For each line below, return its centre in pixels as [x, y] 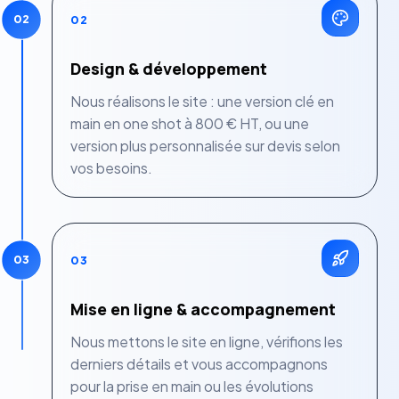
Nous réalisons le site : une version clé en [203, 102]
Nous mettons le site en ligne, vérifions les [207, 342]
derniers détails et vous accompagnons [199, 364]
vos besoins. [112, 168]
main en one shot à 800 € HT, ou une [190, 124]
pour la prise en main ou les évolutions [192, 387]
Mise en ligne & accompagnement [204, 309]
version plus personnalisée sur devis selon [206, 146]
